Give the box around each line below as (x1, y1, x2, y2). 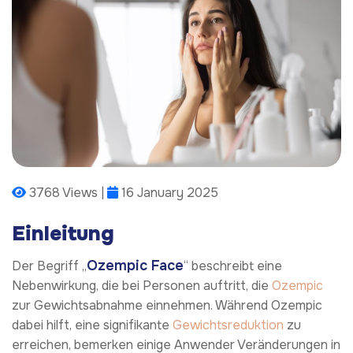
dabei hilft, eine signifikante (12, 316, 173, 333)
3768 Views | (26, 184, 107, 202)
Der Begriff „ (12, 257, 87, 274)
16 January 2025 (118, 184, 218, 202)
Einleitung (12, 221, 114, 247)
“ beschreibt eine (184, 257, 282, 274)
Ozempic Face (87, 256, 184, 274)
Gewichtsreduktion (173, 316, 284, 333)
